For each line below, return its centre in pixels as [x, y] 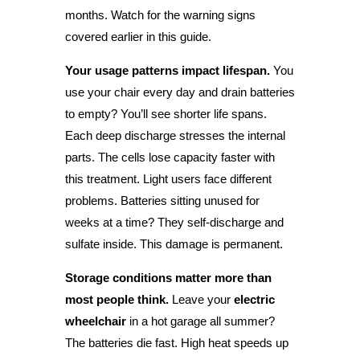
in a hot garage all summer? [200, 321]
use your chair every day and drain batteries [180, 92]
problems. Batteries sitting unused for [162, 200]
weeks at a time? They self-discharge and [174, 222]
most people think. [117, 299]
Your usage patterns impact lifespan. [167, 70]
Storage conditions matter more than [168, 277]
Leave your [201, 299]
